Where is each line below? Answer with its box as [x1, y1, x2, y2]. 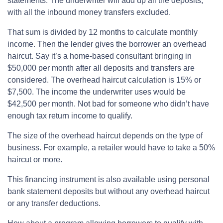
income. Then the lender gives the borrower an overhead [7, 40, 207, 49]
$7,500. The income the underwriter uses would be [7, 88, 186, 97]
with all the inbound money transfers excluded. [7, 8, 171, 17]
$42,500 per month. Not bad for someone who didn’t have [7, 100, 209, 109]
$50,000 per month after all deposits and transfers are [7, 64, 195, 73]
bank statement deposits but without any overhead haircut [7, 187, 210, 196]
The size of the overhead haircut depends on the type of [7, 131, 203, 140]
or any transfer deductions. [7, 199, 101, 208]
